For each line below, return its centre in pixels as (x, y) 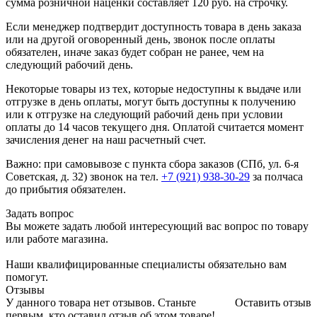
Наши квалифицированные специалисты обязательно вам (146, 264)
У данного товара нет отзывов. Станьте (101, 302)
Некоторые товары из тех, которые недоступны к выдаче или (154, 88)
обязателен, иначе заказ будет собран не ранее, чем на (135, 52)
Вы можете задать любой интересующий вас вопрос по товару (157, 226)
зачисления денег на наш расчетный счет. (106, 139)
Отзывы (25, 289)
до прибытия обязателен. (66, 189)
